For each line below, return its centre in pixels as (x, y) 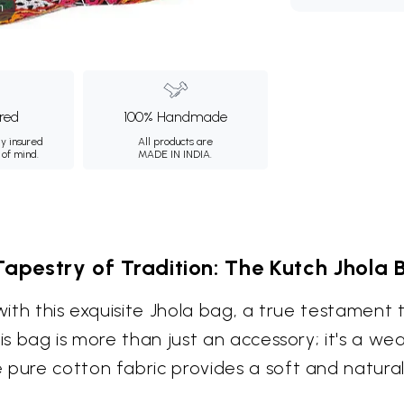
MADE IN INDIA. (175, 154)
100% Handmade (175, 117)
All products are (175, 142)
